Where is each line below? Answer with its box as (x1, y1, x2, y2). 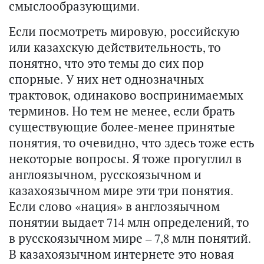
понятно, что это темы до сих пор (9, 55, 204, 71)
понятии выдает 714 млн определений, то (9, 214, 249, 230)
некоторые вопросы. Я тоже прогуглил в (9, 150, 242, 167)
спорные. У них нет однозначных (9, 71, 204, 87)
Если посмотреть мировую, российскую (9, 23, 240, 39)
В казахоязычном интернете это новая (9, 246, 234, 262)
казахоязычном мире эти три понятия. (9, 182, 233, 199)
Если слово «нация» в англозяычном (9, 198, 220, 214)
